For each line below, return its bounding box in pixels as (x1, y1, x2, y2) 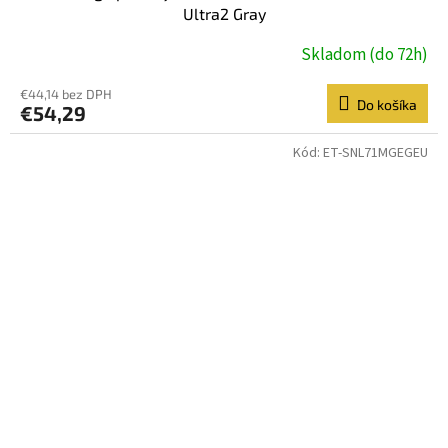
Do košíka (357, 96, 417, 114)
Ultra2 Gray (182, 4, 266, 24)
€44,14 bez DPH (20, 86, 112, 103)
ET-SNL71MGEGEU (323, 143, 428, 164)
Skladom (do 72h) (301, 42, 428, 67)
